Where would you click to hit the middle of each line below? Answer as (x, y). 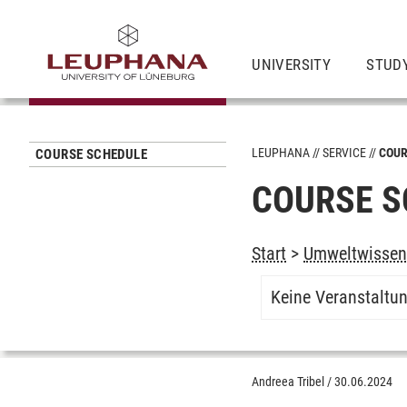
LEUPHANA (281, 153)
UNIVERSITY (292, 64)
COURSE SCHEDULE (91, 154)
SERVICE (345, 153)
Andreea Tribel (288, 382)
